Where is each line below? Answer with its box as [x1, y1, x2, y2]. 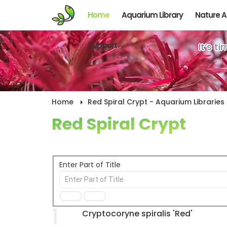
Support [88, 40, 118, 51]
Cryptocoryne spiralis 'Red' [82, 207, 193, 219]
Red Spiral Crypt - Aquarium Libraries [88, 97, 224, 107]
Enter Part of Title [59, 159, 123, 170]
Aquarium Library [122, 10, 183, 20]
